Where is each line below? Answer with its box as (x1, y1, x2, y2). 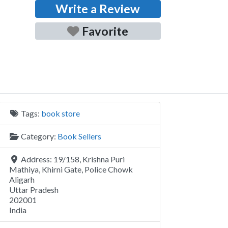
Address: (21, 154, 53, 164)
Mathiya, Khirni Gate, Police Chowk (9, 164, 133, 175)
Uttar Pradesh (9, 185, 59, 195)
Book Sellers (58, 131, 101, 141)
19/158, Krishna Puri (53, 154, 125, 164)
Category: (21, 131, 58, 141)
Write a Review (55, 1, 140, 16)
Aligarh (9, 175, 35, 185)
